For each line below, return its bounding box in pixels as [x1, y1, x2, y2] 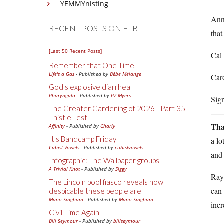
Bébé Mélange [110, 70, 141, 77]
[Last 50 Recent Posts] [49, 47, 102, 54]
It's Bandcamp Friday [49, 134, 116, 143]
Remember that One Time [49, 61, 134, 70]
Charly [100, 122, 115, 129]
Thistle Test [49, 113, 87, 122]
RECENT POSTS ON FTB [49, 23, 138, 33]
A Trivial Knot [49, 165, 80, 172]
